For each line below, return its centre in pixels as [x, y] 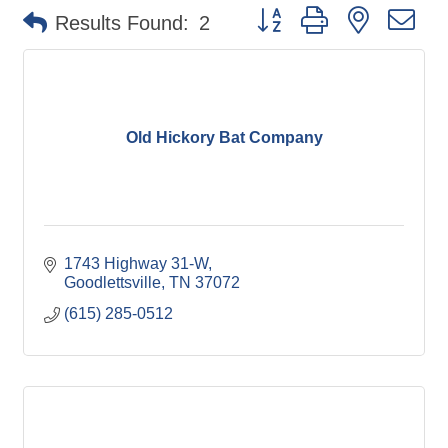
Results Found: [122, 23]
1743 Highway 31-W [136, 263]
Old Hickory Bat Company [224, 137]
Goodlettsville [112, 282]
